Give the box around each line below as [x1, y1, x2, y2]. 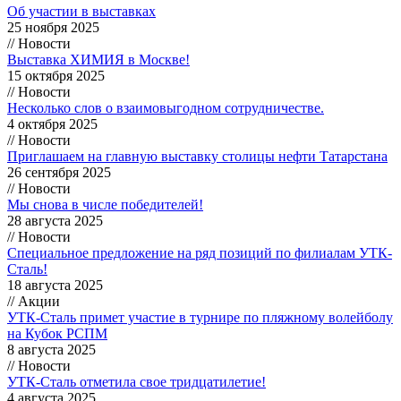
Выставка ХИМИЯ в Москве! [7, 51, 190, 67]
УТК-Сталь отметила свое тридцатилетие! [7, 373, 266, 389]
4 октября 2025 [7, 115, 98, 132]
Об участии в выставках [7, 3, 156, 19]
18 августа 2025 [7, 277, 103, 293]
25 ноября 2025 [7, 19, 99, 35]
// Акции [7, 293, 60, 309]
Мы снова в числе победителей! [7, 196, 203, 212]
